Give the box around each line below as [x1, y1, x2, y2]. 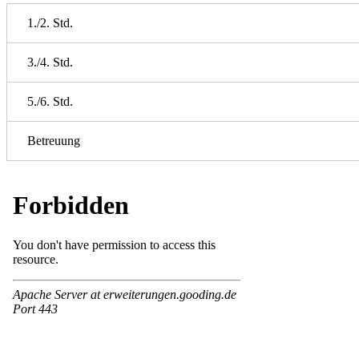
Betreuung [27, 134, 80, 148]
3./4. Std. [27, 55, 73, 70]
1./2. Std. [27, 16, 73, 30]
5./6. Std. [27, 95, 73, 109]
